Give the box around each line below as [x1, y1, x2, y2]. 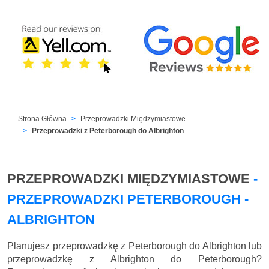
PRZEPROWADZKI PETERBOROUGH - [7, 191, 249, 207]
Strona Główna [18, 114, 67, 123]
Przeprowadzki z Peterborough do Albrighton [32, 126, 184, 135]
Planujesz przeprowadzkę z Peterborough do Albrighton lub [7, 240, 262, 251]
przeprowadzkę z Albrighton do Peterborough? [7, 253, 262, 264]
